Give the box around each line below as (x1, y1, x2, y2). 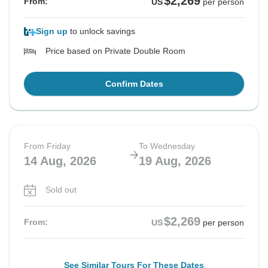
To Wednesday (139, 141, 195, 151)
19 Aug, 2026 (139, 154, 211, 168)
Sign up (36, 26, 68, 36)
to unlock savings (68, 26, 135, 36)
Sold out (45, 185, 77, 195)
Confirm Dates (105, 79, 163, 89)
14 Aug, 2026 (24, 154, 96, 168)
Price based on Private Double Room (45, 46, 185, 56)
